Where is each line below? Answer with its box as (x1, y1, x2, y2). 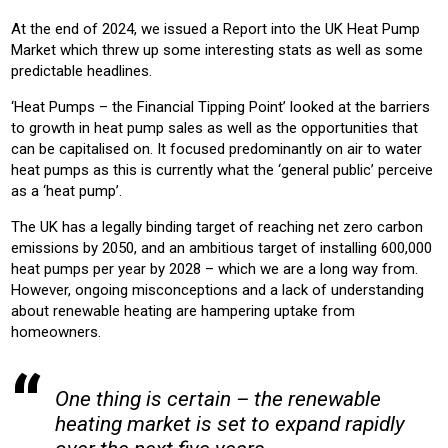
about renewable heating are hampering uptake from (11, 301, 355, 320)
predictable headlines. (11, 61, 152, 80)
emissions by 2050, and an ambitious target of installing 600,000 (11, 238, 432, 257)
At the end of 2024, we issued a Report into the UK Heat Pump (11, 19, 420, 38)
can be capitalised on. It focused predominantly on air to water (11, 139, 422, 158)
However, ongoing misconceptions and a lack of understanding (11, 280, 424, 299)
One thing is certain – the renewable (55, 386, 381, 411)
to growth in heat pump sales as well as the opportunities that (11, 118, 418, 137)
